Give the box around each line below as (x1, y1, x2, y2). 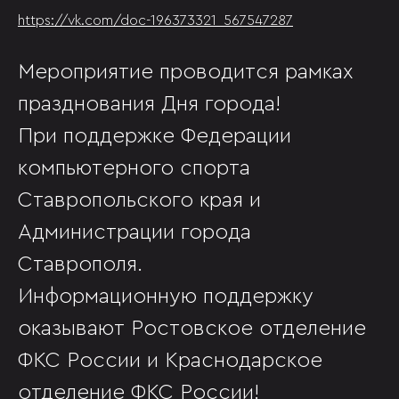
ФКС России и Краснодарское (18, 350, 322, 371)
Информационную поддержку (18, 286, 313, 307)
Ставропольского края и (18, 190, 261, 211)
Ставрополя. (18, 254, 142, 275)
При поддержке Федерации (18, 126, 291, 147)
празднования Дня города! (18, 94, 281, 115)
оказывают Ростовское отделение (18, 318, 366, 339)
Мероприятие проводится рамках (18, 61, 354, 83)
